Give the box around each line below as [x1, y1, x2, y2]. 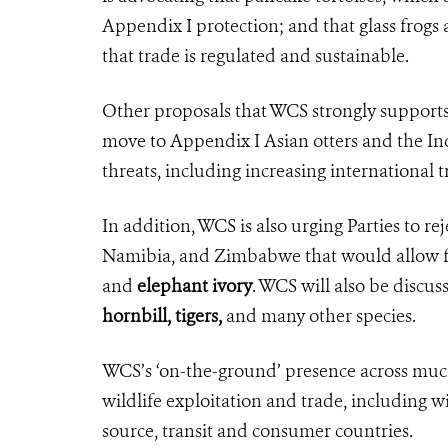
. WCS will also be [252, 273, 393, 298]
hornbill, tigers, [102, 303, 226, 328]
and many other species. [226, 303, 416, 328]
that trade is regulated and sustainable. [102, 43, 409, 68]
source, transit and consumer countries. [102, 418, 413, 443]
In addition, [102, 213, 197, 238]
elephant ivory [137, 273, 252, 298]
